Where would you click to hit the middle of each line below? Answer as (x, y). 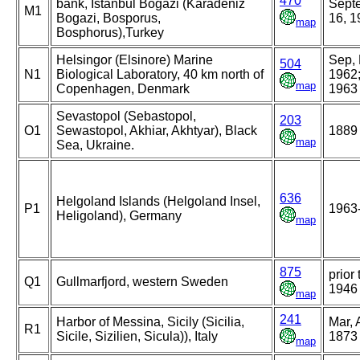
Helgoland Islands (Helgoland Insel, (158, 202)
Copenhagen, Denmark (123, 89)
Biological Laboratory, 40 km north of (160, 75)
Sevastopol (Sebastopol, (126, 117)
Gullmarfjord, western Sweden (142, 282)
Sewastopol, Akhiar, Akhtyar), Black (157, 131)
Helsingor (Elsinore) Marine (135, 60)
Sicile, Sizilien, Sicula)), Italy (137, 337)
